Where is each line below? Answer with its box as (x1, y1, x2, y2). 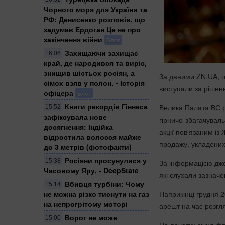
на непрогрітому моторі (44, 198, 128, 209)
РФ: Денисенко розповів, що (44, 14, 145, 24)
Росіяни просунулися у (65, 155, 147, 165)
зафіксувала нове (44, 111, 107, 122)
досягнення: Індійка (44, 121, 113, 132)
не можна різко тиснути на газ (44, 188, 149, 199)
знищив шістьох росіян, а (44, 67, 135, 78)
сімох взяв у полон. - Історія (44, 77, 145, 88)
